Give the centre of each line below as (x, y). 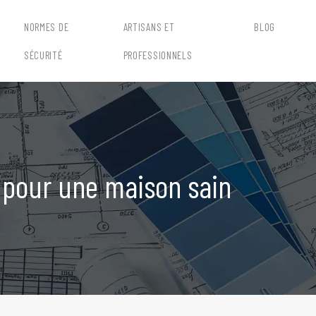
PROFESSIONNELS (158, 55)
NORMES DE (46, 27)
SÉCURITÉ (43, 55)
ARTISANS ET (149, 27)
